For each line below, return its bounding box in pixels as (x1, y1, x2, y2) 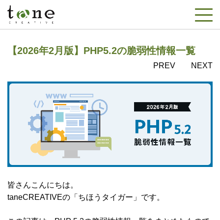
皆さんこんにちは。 (7, 181, 78, 190)
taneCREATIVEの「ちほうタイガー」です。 (7, 193, 165, 202)
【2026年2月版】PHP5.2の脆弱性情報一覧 (7, 45, 195, 56)
